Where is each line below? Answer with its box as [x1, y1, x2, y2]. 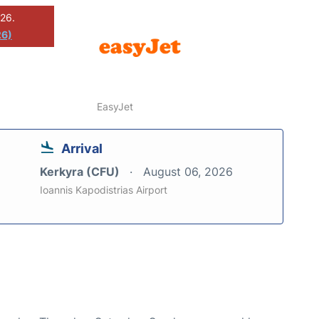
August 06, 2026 [143, 164, 233, 179]
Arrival [61, 141, 103, 157]
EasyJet [97, 100, 134, 113]
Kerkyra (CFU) [40, 164, 122, 179]
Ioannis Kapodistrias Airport [40, 184, 167, 197]
